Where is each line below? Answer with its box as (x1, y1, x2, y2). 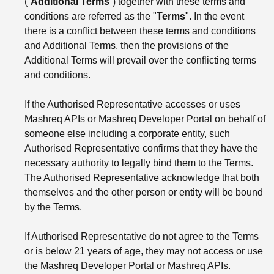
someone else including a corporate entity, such (24, 128, 230, 139)
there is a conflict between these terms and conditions (24, 25, 256, 36)
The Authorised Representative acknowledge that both (24, 172, 259, 183)
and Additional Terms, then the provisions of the (24, 40, 229, 51)
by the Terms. (24, 201, 82, 212)
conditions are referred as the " (24, 10, 157, 21)
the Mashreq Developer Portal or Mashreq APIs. (24, 260, 231, 271)
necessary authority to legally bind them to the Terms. (24, 157, 253, 168)
